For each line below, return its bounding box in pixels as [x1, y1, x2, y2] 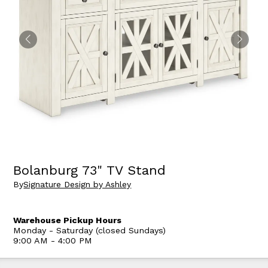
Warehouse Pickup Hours [13, 215, 122, 226]
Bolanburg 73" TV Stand [13, 162, 166, 178]
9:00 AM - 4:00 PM [13, 236, 93, 246]
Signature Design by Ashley [23, 179, 132, 190]
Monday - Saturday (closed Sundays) [13, 226, 166, 236]
